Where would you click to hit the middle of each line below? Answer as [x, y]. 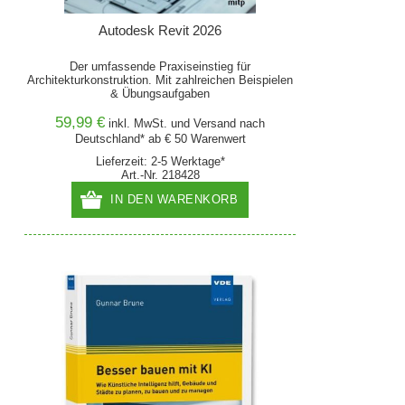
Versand [215, 123]
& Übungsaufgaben [160, 94]
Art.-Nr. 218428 [160, 175]
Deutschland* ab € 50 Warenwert [160, 139]
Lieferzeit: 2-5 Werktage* [160, 161]
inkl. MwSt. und [151, 123]
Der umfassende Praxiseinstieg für [160, 66]
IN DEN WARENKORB [174, 199]
